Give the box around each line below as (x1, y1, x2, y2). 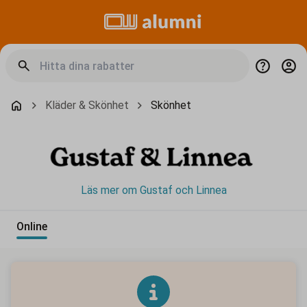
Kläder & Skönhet (45, 99, 129, 112)
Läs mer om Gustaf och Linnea (80, 184, 227, 197)
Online (16, 220, 47, 234)
